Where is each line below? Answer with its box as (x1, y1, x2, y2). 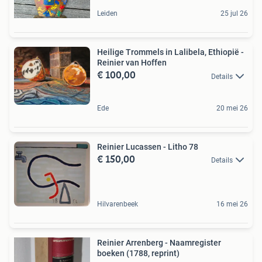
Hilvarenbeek (97, 200, 138, 209)
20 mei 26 (216, 104, 248, 112)
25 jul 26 (220, 9, 248, 18)
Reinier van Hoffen (97, 58, 167, 68)
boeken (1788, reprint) (97, 249, 180, 258)
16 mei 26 (216, 200, 248, 209)
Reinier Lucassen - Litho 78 (97, 142, 198, 151)
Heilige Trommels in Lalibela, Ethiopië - (97, 47, 244, 57)
